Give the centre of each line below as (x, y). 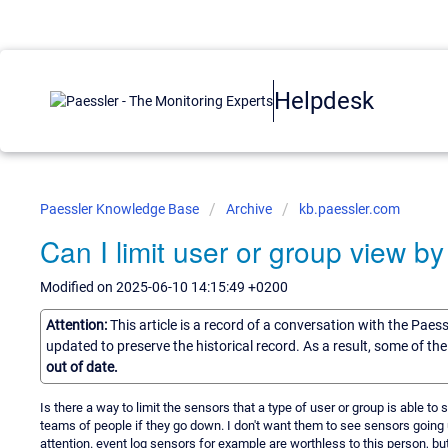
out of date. (82, 366)
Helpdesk (324, 100)
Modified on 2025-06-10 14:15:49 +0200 (164, 287)
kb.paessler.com (349, 209)
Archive (249, 209)
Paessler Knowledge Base (121, 209)
